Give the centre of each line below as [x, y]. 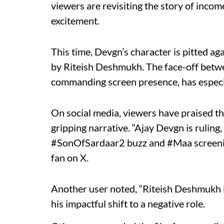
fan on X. [70, 157]
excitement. [75, 20]
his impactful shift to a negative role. [128, 203]
